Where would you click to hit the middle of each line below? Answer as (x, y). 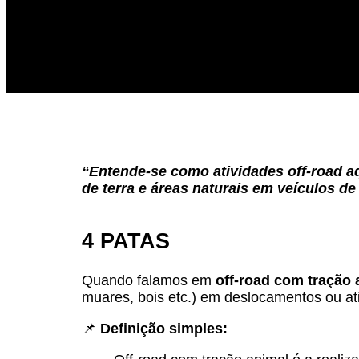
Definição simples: (164, 328)
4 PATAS (126, 242)
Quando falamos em (149, 280)
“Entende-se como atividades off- (196, 171)
